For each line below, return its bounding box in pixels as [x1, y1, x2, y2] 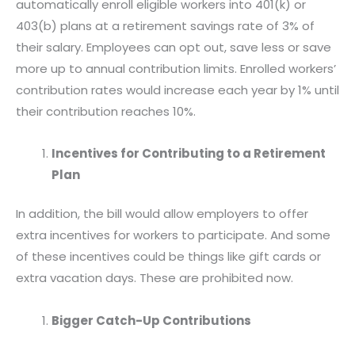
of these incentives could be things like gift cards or [16, 248, 321, 265]
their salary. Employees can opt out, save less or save [16, 38, 331, 55]
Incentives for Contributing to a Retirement [52, 144, 326, 162]
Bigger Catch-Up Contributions [52, 311, 251, 329]
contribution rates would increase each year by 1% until [16, 81, 339, 98]
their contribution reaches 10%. [16, 102, 196, 120]
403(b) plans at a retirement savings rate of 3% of [16, 17, 315, 34]
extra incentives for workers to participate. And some [16, 227, 330, 244]
